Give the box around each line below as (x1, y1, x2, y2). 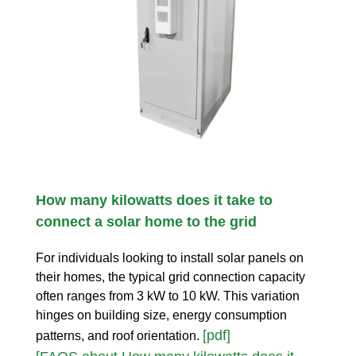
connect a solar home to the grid (36, 214, 257, 230)
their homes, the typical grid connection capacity (36, 270, 305, 284)
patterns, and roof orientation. (36, 329, 203, 343)
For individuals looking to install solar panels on (36, 251, 304, 265)
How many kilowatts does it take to (36, 192, 273, 209)
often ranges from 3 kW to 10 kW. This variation (36, 289, 300, 304)
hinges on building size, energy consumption (36, 308, 287, 323)
